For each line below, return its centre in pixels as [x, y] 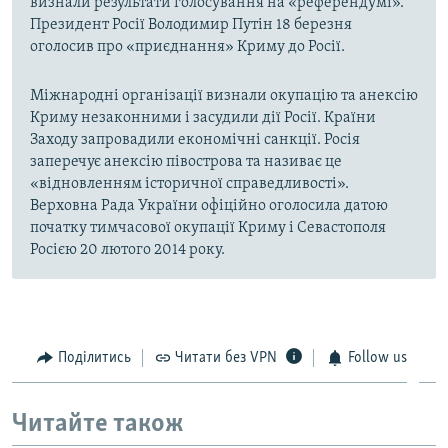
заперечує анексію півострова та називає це [186, 162]
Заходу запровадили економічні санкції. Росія [195, 140]
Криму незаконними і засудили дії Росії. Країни [203, 118]
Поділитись [94, 358]
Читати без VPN [226, 358]
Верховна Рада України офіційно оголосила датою [209, 206]
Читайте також [98, 424]
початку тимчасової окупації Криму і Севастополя [208, 228]
